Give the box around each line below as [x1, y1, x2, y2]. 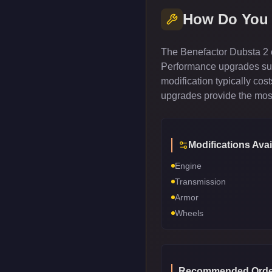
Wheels [175, 208, 203, 218]
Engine [175, 161, 202, 171]
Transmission [175, 177, 226, 186]
